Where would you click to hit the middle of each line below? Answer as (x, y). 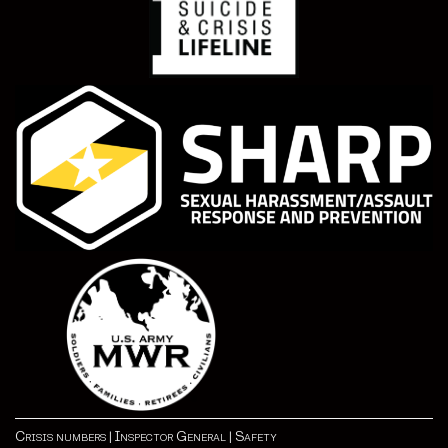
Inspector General (170, 436)
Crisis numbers (60, 436)
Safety (256, 436)
